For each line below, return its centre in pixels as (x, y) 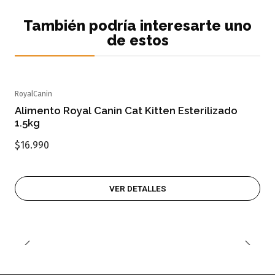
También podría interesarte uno (137, 25)
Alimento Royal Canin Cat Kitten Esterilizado (126, 111)
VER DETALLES (137, 188)
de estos (137, 40)
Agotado (44, 103)
